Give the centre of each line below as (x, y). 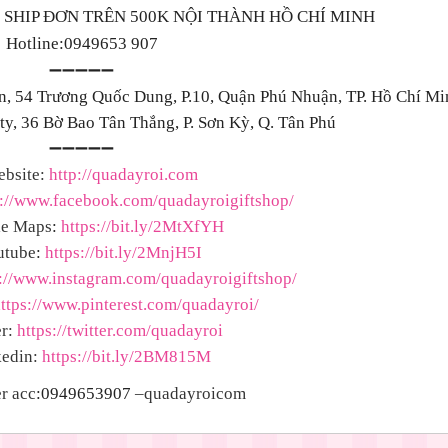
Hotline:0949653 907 (81, 43)
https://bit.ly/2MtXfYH (142, 226)
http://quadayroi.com (123, 174)
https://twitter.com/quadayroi (119, 330)
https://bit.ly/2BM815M (126, 356)
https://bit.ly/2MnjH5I (123, 252)
